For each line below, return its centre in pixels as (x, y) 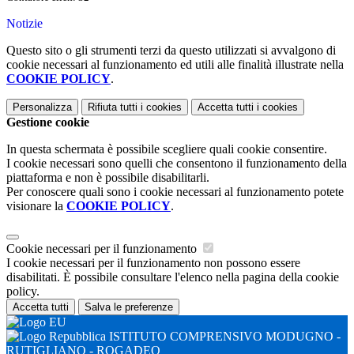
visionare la (36, 206)
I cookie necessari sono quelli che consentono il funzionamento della (177, 164)
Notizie (24, 24)
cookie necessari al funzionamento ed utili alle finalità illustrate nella (175, 65)
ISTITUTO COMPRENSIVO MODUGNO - (223, 337)
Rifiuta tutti (113, 107)
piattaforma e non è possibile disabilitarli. (108, 178)
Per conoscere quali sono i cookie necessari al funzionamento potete (175, 192)
